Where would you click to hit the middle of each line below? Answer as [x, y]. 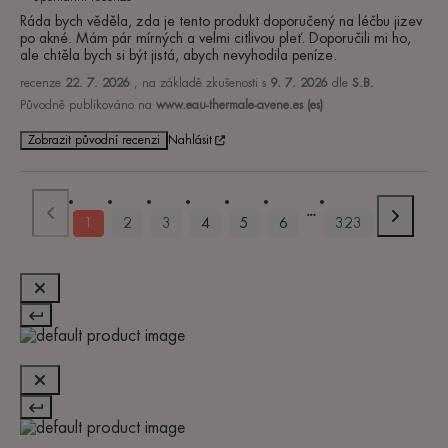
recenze [40, 82]
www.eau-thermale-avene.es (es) [239, 104]
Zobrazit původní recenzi [94, 139]
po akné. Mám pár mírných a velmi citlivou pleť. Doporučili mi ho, [215, 37]
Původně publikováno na [88, 104]
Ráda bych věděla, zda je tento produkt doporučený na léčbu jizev [221, 20]
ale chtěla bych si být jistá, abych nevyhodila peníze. [178, 54]
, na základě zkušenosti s [202, 82]
